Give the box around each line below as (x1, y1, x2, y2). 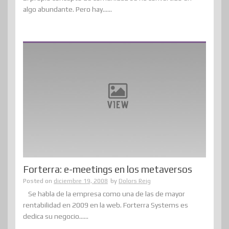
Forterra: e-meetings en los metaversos (23, 164, 192, 175)
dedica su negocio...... (23, 212, 88, 221)
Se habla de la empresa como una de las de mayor (28, 190, 185, 198)
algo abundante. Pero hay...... (23, 5, 112, 13)
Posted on (23, 177, 54, 185)
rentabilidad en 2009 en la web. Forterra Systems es (23, 201, 188, 210)
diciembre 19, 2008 (54, 177, 108, 185)
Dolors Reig (119, 177, 151, 185)
